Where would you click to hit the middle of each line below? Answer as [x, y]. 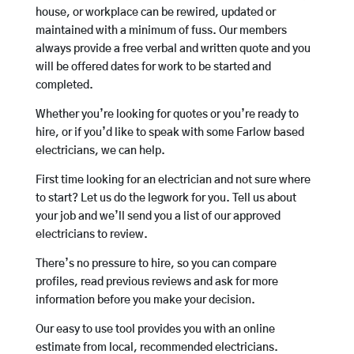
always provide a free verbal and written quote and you [173, 49]
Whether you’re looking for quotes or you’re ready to [167, 115]
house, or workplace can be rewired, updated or [155, 13]
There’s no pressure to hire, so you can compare [156, 264]
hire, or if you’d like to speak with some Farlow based [169, 133]
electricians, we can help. [100, 151]
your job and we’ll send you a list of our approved [158, 217]
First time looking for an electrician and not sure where [173, 181]
